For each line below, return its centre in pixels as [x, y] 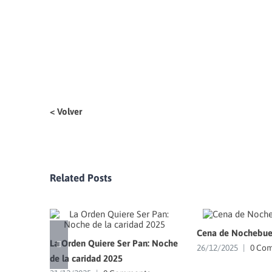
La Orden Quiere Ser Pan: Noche [114, 243]
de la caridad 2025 [86, 259]
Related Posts [81, 178]
